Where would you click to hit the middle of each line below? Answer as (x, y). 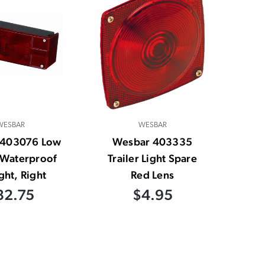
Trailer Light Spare (152, 159)
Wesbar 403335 (152, 142)
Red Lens (152, 175)
